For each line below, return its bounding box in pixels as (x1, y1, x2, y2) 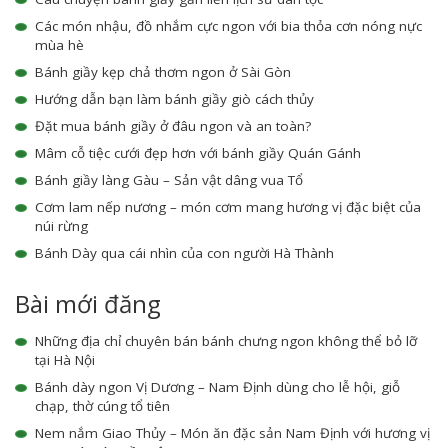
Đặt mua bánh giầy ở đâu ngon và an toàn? (35, 117, 311, 136)
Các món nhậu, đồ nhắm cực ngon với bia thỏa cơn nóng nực (35, 17, 422, 36)
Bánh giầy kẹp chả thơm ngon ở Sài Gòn (35, 63, 291, 82)
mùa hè (35, 36, 84, 55)
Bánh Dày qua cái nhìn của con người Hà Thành (35, 244, 334, 263)
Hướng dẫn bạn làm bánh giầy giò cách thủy (35, 90, 314, 109)
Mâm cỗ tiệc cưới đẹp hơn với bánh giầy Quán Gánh (35, 144, 361, 163)
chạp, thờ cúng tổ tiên (35, 397, 170, 416)
